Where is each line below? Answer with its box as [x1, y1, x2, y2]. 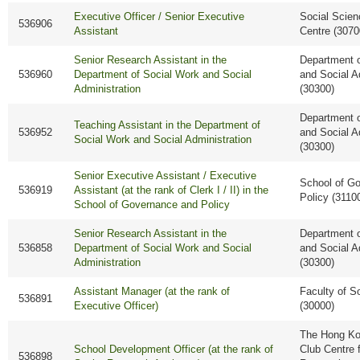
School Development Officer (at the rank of [74, 343, 274, 356]
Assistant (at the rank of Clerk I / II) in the [74, 184, 269, 197]
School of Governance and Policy [74, 198, 231, 211]
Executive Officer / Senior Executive [74, 10, 245, 23]
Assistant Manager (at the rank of [74, 285, 231, 298]
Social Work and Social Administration [74, 133, 252, 146]
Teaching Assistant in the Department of [74, 119, 261, 132]
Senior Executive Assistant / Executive [74, 170, 257, 182]
